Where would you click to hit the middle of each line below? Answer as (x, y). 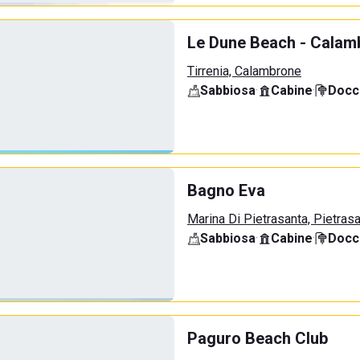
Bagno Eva (226, 190)
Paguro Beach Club (258, 338)
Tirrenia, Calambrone (244, 71)
